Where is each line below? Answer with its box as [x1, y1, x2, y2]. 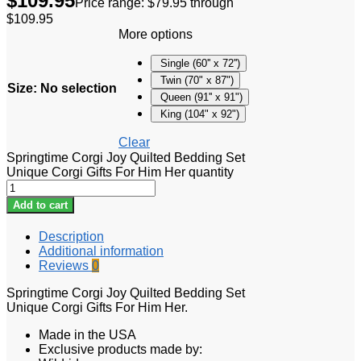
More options [118, 27, 193, 41]
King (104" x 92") [160, 107, 239, 120]
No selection [40, 81, 117, 95]
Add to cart [13, 198, 68, 211]
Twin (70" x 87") [160, 73, 234, 86]
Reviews [39, 258, 92, 272]
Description [39, 229, 104, 243]
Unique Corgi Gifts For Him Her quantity [6, 164, 234, 179]
